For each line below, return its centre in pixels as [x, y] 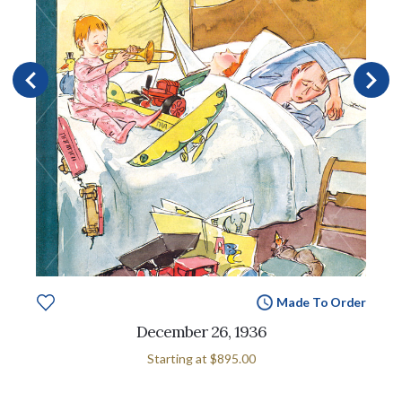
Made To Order [321, 301]
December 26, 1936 [201, 331]
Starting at [178, 358]
